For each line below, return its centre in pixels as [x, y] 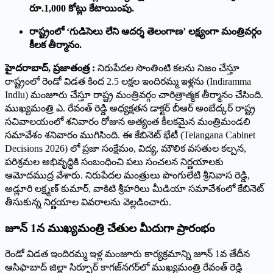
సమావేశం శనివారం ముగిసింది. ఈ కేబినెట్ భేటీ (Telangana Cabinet [130, 135]
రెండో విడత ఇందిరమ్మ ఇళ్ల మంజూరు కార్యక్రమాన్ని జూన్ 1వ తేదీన [127, 254]
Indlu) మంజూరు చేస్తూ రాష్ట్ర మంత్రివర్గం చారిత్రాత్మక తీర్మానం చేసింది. [134, 94]
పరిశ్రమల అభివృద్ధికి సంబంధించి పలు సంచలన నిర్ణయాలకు [114, 161]
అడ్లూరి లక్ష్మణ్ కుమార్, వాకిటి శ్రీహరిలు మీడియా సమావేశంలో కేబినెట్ [134, 188]
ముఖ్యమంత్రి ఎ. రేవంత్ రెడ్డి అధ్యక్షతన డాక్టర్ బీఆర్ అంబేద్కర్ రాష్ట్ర [130, 108]
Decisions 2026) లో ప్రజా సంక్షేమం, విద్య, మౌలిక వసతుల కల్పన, [126, 148]
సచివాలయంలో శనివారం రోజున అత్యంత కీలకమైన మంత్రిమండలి [128, 121]
